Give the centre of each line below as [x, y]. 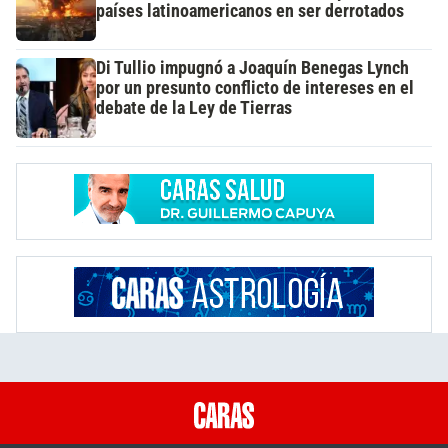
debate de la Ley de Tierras [194, 107]
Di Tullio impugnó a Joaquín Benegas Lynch [252, 67]
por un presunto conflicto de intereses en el [255, 87]
